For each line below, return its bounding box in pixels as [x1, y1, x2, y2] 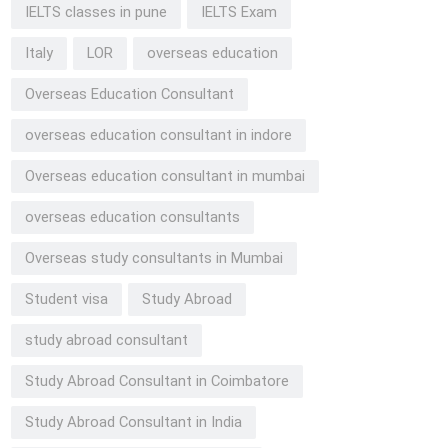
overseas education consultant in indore [25, 126, 292, 144]
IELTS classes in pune [25, 3, 167, 21]
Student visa [25, 290, 108, 308]
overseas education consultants [25, 208, 240, 226]
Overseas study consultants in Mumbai [25, 249, 283, 267]
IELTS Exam [201, 3, 277, 21]
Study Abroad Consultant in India [25, 413, 242, 431]
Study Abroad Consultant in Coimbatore [25, 372, 289, 390]
